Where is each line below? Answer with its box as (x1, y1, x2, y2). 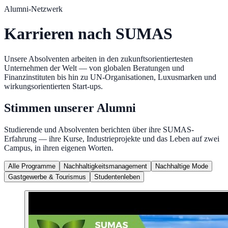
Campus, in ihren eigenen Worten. (4, 143, 113, 152)
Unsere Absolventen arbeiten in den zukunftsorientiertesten (4, 54, 193, 63)
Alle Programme (8, 162, 55, 170)
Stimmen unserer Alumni (4, 101, 136, 115)
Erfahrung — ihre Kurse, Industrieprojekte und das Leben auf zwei (4, 134, 219, 143)
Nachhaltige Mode (155, 162, 208, 170)
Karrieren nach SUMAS (4, 24, 173, 43)
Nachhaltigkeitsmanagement (64, 162, 147, 170)
